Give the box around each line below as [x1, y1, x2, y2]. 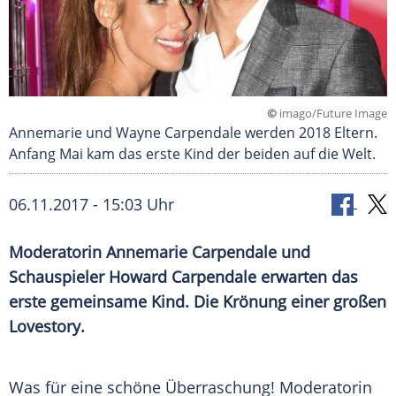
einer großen [286, 291, 386, 313]
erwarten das [256, 266, 358, 288]
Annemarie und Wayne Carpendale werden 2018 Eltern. [9, 123, 377, 143]
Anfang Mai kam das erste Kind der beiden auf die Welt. [9, 144, 379, 164]
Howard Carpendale [109, 266, 256, 288]
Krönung [223, 291, 286, 313]
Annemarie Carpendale [106, 241, 277, 263]
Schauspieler [9, 266, 109, 288]
